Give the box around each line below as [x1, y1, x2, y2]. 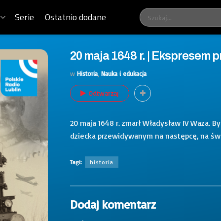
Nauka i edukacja [101, 69, 147, 77]
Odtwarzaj [88, 88, 119, 97]
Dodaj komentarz [70, 196, 155, 212]
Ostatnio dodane [45, 10, 107, 24]
